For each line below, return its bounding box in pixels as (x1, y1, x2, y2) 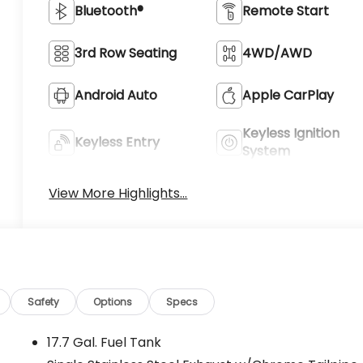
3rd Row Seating (75, 43, 177, 62)
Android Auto (75, 85, 158, 105)
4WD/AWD (241, 43, 312, 62)
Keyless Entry (75, 132, 160, 152)
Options (93, 294, 133, 309)
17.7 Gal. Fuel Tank (47, 332, 162, 352)
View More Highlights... (49, 183, 188, 203)
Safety (28, 294, 60, 309)
